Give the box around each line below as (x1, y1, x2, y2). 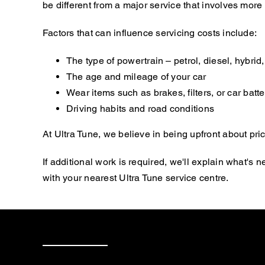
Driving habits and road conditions (66, 102, 215, 114)
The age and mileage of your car (66, 70, 206, 82)
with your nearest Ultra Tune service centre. (42, 172, 229, 183)
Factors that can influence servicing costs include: (42, 27, 257, 38)
